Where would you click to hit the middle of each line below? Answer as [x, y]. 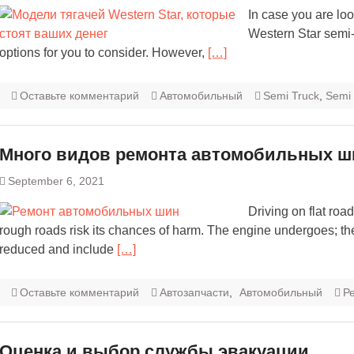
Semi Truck [291, 96]
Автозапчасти [194, 293]
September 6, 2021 [56, 181]
